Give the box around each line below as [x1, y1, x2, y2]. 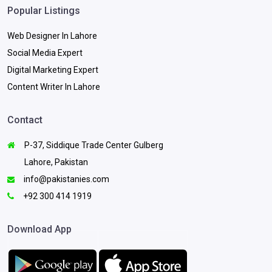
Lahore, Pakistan [22, 157, 88, 168]
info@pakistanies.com [22, 174, 109, 185]
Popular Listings [7, 5, 80, 17]
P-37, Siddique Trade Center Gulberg [22, 140, 163, 151]
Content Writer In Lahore [7, 82, 100, 92]
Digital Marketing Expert [7, 65, 98, 75]
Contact [7, 114, 42, 126]
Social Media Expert [7, 48, 83, 58]
